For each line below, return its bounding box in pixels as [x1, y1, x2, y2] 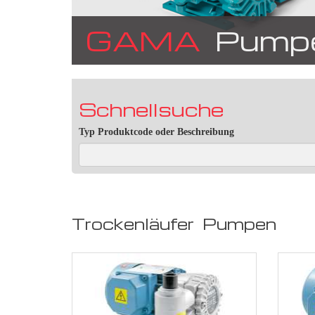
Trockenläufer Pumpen [72, 213, 276, 233]
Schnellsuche [79, 96, 224, 121]
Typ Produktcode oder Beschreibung [79, 126, 234, 137]
